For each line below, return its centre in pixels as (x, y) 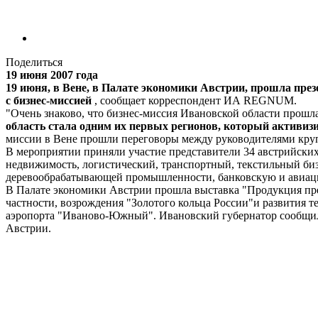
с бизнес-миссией (49, 100)
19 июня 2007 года (52, 75)
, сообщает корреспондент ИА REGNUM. (194, 100)
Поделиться (34, 62)
